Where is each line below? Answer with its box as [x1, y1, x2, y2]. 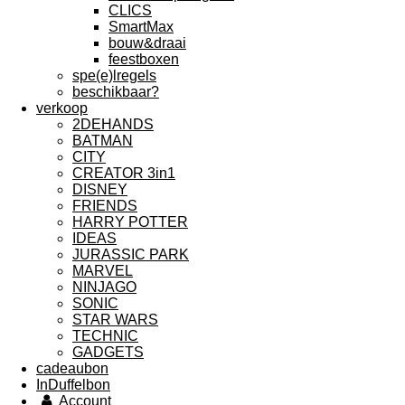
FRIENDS [72, 198, 137, 213]
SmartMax [108, 19, 174, 34]
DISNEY [72, 182, 127, 197]
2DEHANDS [72, 117, 154, 132]
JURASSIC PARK [72, 247, 189, 262]
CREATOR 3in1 [72, 165, 175, 181]
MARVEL [72, 263, 133, 278]
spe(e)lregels [72, 68, 156, 83]
